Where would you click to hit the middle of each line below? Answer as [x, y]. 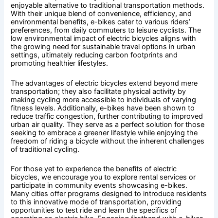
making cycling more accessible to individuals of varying [104, 100]
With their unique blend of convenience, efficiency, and [101, 14]
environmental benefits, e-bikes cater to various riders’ [101, 22]
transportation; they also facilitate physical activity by [99, 91]
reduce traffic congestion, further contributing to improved [107, 116]
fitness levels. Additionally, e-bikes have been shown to [103, 108]
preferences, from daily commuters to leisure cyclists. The [106, 30]
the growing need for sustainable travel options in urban [103, 47]
